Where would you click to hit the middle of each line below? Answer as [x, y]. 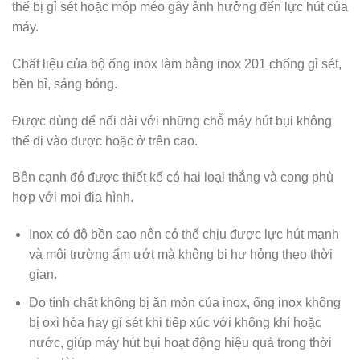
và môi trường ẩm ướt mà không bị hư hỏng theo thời [180, 255]
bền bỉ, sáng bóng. [65, 84]
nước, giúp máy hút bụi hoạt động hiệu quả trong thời [180, 342]
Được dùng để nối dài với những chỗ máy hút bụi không [172, 121]
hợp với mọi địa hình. [73, 198]
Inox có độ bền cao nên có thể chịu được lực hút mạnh [184, 235]
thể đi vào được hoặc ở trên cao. [105, 141]
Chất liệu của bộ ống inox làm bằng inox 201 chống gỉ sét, [177, 63]
